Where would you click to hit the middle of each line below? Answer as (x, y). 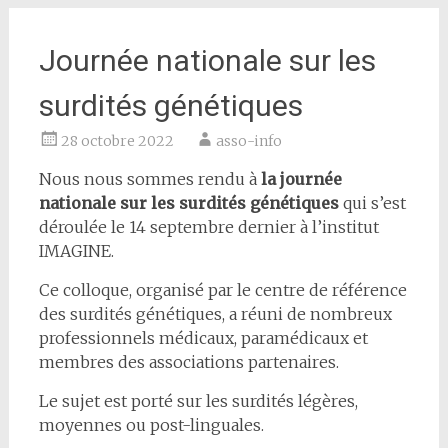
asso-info (248, 141)
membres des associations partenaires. (188, 362)
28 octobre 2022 (117, 141)
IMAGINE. (76, 251)
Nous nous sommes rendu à (149, 179)
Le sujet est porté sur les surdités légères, (198, 401)
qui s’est (372, 203)
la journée (301, 179)
